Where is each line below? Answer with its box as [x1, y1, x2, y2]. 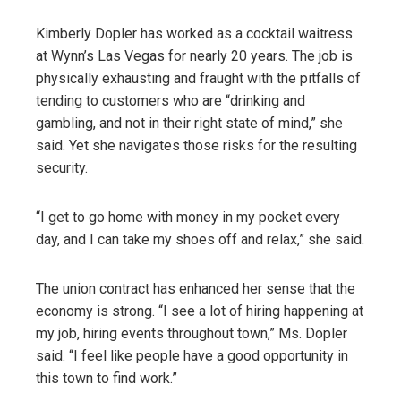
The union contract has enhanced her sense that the [36, 279, 355, 297]
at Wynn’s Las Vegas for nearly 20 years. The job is [36, 47, 353, 64]
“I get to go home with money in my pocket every [36, 208, 340, 226]
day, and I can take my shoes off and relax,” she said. [36, 230, 364, 248]
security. [36, 158, 88, 176]
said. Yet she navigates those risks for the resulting [36, 136, 357, 154]
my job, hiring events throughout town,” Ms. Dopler [36, 324, 347, 342]
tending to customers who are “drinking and [36, 91, 305, 109]
